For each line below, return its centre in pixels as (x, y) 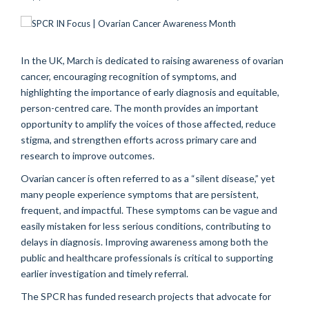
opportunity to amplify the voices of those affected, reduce (148, 123)
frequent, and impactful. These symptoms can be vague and (149, 210)
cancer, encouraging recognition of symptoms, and (129, 76)
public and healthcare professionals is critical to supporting (147, 257)
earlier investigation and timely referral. (104, 273)
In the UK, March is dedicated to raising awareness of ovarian (152, 60)
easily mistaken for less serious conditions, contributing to (146, 226)
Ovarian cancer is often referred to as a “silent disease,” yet (148, 178)
